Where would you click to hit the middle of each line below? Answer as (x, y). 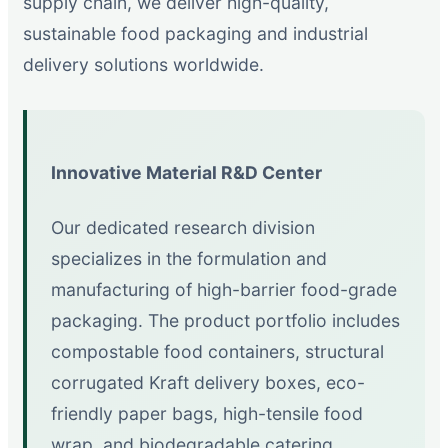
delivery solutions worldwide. (143, 64)
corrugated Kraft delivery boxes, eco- (208, 382)
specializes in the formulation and (189, 258)
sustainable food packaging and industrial (195, 33)
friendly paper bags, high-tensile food (207, 413)
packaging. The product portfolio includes (225, 320)
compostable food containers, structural (217, 351)
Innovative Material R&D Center (186, 173)
